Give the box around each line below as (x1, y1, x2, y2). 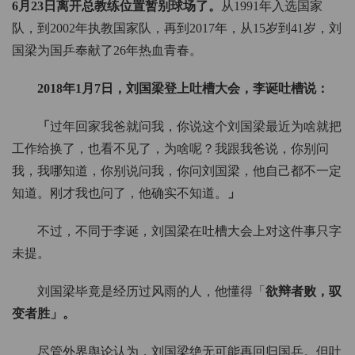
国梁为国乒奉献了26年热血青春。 (12, 44, 202, 58)
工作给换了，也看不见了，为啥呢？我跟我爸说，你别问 (12, 142, 329, 156)
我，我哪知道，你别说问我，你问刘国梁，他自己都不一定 (12, 164, 342, 178)
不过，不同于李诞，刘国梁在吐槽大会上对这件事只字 (37, 224, 342, 239)
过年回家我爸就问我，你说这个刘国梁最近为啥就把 (50, 120, 342, 134)
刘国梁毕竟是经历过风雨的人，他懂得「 (37, 284, 265, 299)
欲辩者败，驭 (265, 284, 342, 299)
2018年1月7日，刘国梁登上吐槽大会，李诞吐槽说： (37, 82, 329, 96)
